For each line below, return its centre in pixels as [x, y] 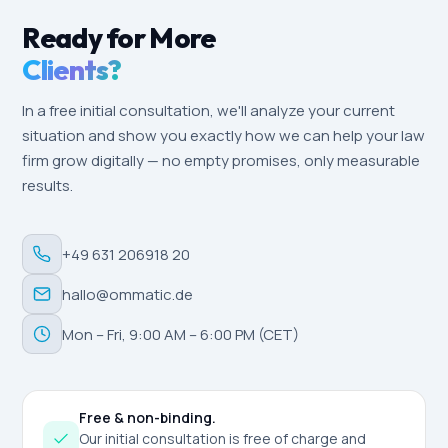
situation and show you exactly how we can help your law [224, 135]
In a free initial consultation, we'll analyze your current [209, 110]
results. [48, 185]
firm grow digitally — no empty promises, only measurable [221, 160]
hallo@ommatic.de [128, 294]
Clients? [72, 69]
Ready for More [119, 37]
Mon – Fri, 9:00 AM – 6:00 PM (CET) [181, 334]
